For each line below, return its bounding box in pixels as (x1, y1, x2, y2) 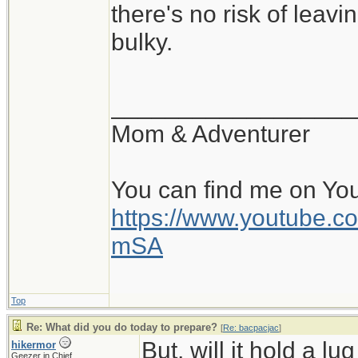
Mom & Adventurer (111, 120, 310, 147)
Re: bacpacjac (223, 323, 279, 332)
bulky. (111, 28, 173, 55)
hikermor (11, 339, 56, 351)
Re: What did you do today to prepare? (26, 321, 217, 333)
